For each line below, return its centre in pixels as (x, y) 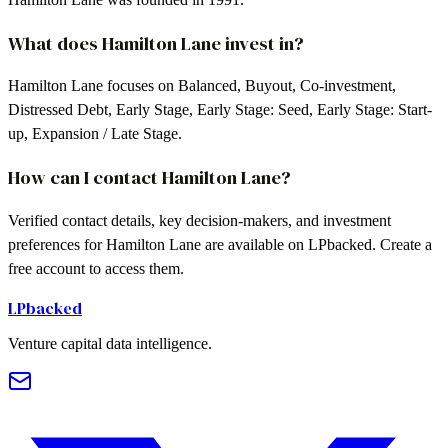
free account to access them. (96, 268)
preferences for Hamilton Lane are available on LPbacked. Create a (220, 244)
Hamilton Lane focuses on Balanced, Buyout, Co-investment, (202, 86)
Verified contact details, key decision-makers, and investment (199, 220)
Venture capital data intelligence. (110, 343)
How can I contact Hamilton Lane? (149, 178)
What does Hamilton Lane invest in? (156, 43)
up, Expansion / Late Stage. (95, 134)
